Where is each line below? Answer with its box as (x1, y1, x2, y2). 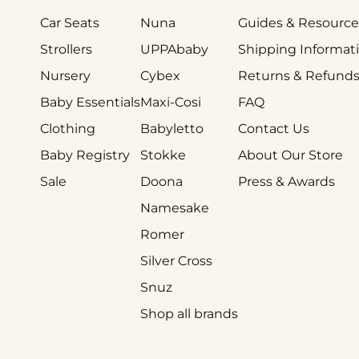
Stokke (140, 147, 186, 163)
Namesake (140, 200, 209, 216)
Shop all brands (140, 306, 238, 322)
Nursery (40, 68, 91, 84)
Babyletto (140, 121, 204, 137)
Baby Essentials (40, 95, 140, 111)
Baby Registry (40, 147, 130, 163)
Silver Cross (140, 253, 212, 269)
